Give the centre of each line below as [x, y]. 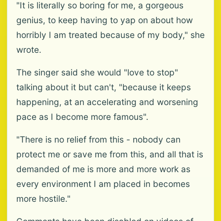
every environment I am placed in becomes [103, 184]
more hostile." [43, 199]
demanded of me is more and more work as [103, 169]
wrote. [29, 50]
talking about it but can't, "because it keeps [104, 87]
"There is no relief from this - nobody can [98, 139]
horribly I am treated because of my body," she [110, 35]
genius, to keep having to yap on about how [105, 20]
